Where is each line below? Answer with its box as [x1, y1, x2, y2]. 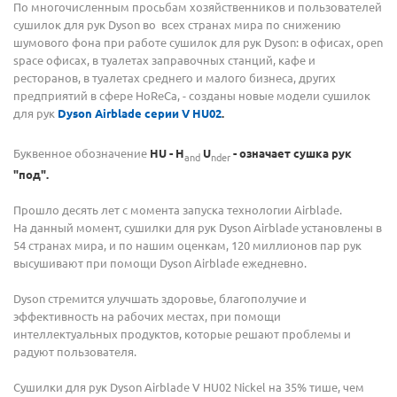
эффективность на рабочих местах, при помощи [13, 307, 281, 323]
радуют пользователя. [13, 343, 136, 359]
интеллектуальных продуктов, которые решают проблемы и [13, 325, 351, 341]
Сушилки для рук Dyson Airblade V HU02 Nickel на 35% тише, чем [13, 378, 364, 394]
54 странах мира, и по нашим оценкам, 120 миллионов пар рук [13, 237, 362, 253]
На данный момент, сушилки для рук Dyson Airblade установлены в [13, 219, 382, 235]
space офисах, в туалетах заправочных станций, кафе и [13, 52, 315, 67]
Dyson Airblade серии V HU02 [58, 105, 222, 121]
